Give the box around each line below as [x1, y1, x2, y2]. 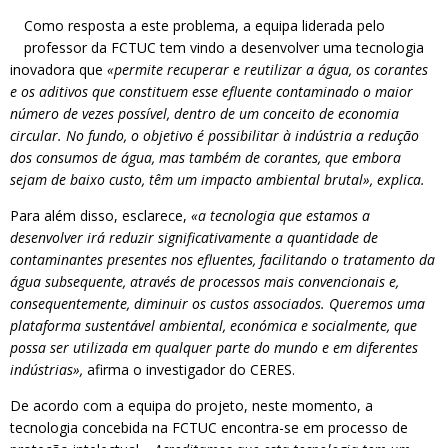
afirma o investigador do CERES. [83, 360, 295, 379]
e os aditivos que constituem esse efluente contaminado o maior [10, 82, 413, 101]
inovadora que [10, 60, 107, 79]
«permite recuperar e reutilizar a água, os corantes [107, 60, 428, 79]
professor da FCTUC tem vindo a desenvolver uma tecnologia [24, 38, 424, 57]
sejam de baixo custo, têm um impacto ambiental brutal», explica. [10, 170, 425, 189]
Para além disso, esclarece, [10, 206, 187, 225]
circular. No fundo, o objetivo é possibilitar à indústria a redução [10, 126, 419, 145]
